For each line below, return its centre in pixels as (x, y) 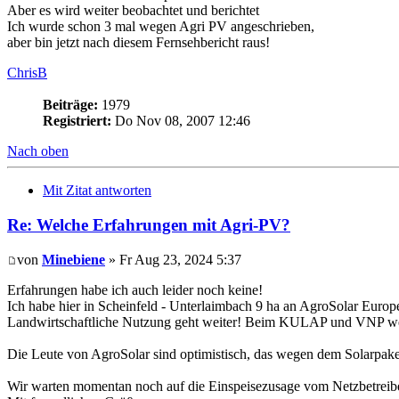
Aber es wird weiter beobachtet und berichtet (133, 11)
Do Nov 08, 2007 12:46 (181, 121)
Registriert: (77, 121)
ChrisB (27, 73)
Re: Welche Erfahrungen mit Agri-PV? (149, 225)
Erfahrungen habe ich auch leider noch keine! (135, 289)
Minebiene (73, 259)
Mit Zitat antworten (97, 191)
